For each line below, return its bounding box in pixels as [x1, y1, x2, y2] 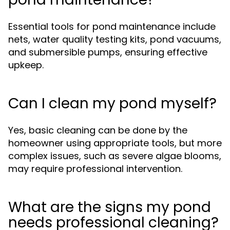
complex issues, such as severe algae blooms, [8, 149, 221, 162]
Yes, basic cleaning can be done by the [8, 124, 187, 137]
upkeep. [8, 59, 44, 71]
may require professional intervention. [8, 162, 182, 175]
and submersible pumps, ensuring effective [8, 46, 207, 59]
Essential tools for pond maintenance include [8, 20, 216, 33]
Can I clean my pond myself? [8, 93, 217, 113]
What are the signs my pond [8, 197, 211, 217]
